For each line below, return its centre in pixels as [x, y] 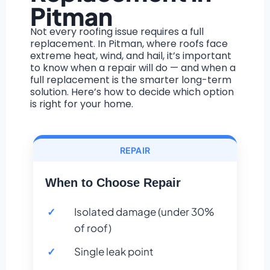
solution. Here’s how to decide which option [132, 92]
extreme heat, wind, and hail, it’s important [131, 56]
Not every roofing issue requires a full [117, 32]
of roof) [93, 228]
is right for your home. [82, 104]
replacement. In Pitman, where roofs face [129, 44]
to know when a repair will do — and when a [133, 68]
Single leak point [114, 252]
